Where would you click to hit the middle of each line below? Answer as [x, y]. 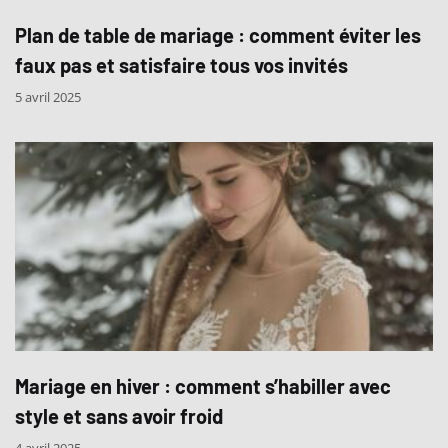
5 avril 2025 [48, 97]
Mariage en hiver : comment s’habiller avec [203, 386]
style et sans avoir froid [119, 416]
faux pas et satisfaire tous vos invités [181, 65]
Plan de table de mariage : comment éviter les [218, 35]
